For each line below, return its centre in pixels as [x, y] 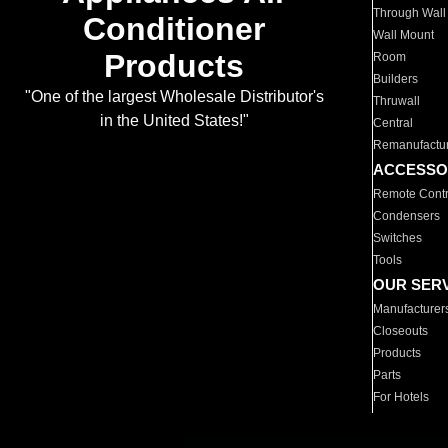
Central [393, 123]
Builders [396, 79]
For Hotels [401, 397]
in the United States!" [174, 121]
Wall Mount [404, 35]
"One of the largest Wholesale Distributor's [174, 97]
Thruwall [397, 101]
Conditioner [174, 29]
